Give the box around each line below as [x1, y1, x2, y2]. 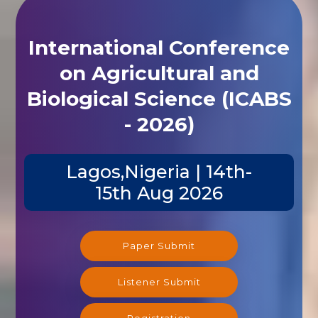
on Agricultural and [59, 58, 259, 83]
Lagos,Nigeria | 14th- [66, 158, 252, 180]
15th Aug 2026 [95, 180, 223, 202]
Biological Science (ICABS [26, 84, 292, 109]
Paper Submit [123, 237, 195, 249]
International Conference [28, 33, 290, 57]
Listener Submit [117, 273, 201, 285]
